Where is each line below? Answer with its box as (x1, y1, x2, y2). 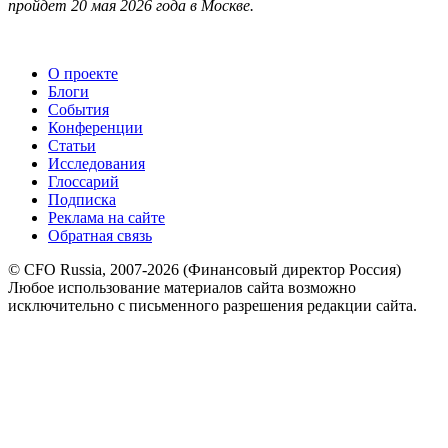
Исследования (48, 154, 145, 172)
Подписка (48, 190, 116, 208)
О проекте (48, 64, 118, 82)
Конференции (48, 118, 143, 136)
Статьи (48, 136, 96, 154)
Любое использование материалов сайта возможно (8, 278, 356, 296)
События (48, 100, 109, 118)
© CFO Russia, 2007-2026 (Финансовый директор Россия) (8, 260, 401, 278)
